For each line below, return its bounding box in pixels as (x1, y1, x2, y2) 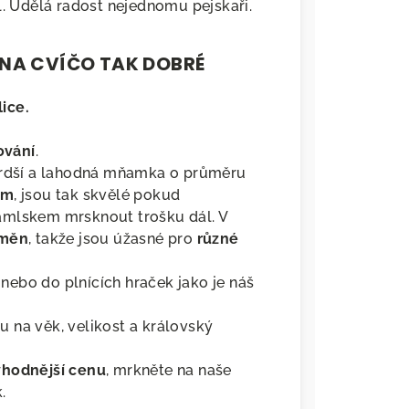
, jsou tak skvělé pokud (14, 186, 181, 204)
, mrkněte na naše (106, 362, 232, 380)
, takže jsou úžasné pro (28, 230, 197, 248)
